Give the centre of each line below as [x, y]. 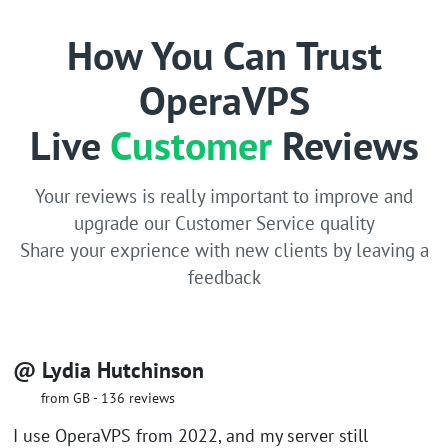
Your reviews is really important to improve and [224, 195]
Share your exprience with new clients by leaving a [224, 249]
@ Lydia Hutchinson [108, 369]
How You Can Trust [224, 54]
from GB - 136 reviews [108, 397]
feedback [224, 276]
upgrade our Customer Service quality [224, 222]
